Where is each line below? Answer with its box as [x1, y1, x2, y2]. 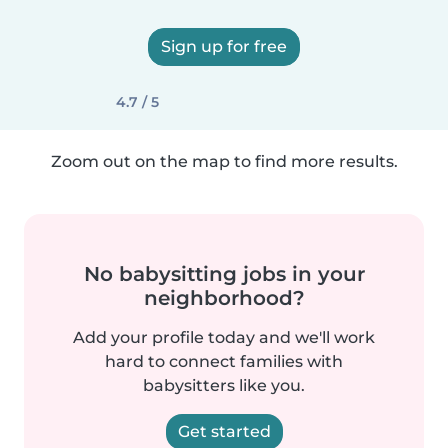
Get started [177, 422, 271, 441]
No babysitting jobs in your [83, 262, 365, 286]
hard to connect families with [105, 352, 343, 371]
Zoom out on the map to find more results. [50, 152, 398, 171]
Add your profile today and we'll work [73, 328, 375, 347]
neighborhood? [143, 286, 305, 310]
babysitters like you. [143, 376, 305, 395]
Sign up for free [161, 37, 287, 56]
